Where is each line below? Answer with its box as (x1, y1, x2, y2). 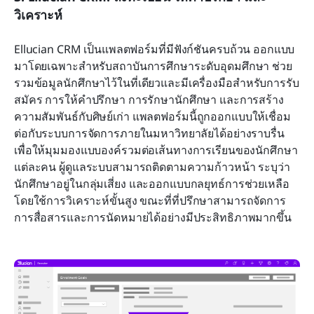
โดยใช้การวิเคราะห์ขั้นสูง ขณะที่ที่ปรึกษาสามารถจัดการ (14, 193, 286, 209)
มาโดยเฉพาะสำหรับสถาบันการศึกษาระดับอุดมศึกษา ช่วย (14, 58, 292, 74)
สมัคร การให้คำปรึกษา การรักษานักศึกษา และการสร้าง (14, 92, 284, 108)
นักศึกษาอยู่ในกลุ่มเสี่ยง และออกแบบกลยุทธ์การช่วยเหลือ (14, 176, 289, 192)
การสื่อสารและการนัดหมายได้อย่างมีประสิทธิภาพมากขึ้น (14, 210, 292, 226)
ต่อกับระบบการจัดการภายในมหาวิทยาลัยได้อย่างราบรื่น (14, 125, 285, 142)
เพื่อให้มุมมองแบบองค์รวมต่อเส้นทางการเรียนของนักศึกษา (14, 142, 298, 158)
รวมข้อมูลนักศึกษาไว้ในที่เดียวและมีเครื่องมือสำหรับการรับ (14, 75, 299, 91)
